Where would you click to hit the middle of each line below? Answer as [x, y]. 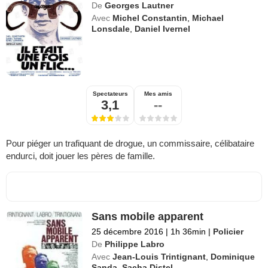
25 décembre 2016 [128, 232]
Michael [208, 18]
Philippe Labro [135, 244]
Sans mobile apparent [148, 217]
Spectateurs [110, 94]
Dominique [233, 257]
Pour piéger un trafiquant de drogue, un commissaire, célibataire [130, 144]
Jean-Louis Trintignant [159, 257]
